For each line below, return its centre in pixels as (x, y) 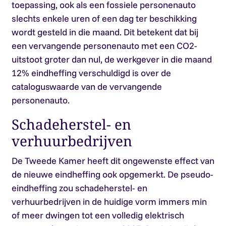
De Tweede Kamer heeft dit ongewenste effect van (113, 161)
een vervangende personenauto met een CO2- (104, 46)
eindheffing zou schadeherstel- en (79, 188)
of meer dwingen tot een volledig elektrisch (98, 215)
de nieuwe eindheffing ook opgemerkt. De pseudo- (112, 174)
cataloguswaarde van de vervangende (87, 87)
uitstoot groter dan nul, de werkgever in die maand (111, 59)
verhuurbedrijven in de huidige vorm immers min (109, 202)
